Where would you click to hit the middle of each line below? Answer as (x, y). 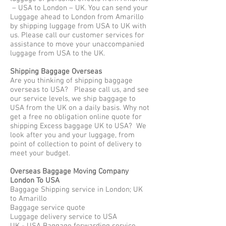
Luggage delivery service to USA (64, 217)
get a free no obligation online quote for (76, 117)
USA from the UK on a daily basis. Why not (80, 108)
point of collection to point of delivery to (76, 144)
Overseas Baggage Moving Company (69, 172)
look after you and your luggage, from (72, 135)
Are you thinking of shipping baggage (71, 81)
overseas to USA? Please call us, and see (79, 90)
